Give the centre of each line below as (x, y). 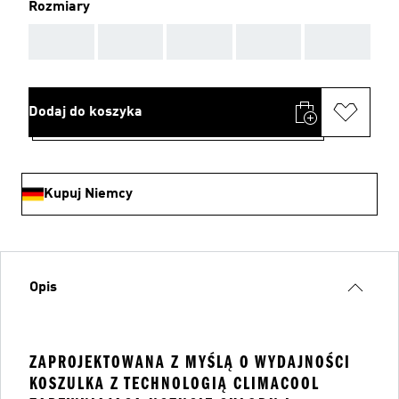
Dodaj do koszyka (85, 112)
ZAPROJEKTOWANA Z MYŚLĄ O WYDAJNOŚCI (190, 362)
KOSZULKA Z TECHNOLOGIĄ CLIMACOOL (175, 383)
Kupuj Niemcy (88, 194)
